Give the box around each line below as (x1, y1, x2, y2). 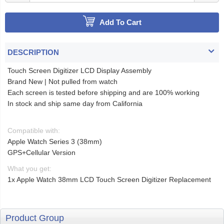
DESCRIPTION (7, 48, 59, 57)
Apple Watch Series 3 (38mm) (7, 137, 102, 146)
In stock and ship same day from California (7, 99, 142, 108)
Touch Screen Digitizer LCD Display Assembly (7, 66, 151, 75)
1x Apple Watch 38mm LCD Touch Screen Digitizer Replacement (7, 175, 211, 184)
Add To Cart (99, 18, 141, 27)
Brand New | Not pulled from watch (7, 77, 117, 86)
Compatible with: (7, 126, 60, 135)
